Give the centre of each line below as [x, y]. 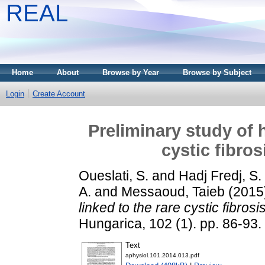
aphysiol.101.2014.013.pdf [162, 256]
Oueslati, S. [114, 175]
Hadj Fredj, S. [220, 175]
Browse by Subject [217, 72]
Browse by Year [131, 72]
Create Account [59, 94]
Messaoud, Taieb [173, 191]
